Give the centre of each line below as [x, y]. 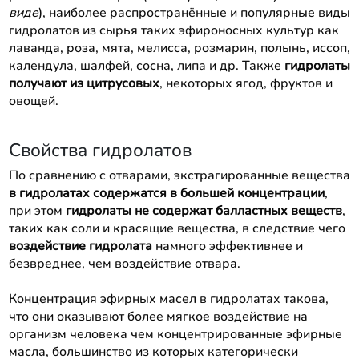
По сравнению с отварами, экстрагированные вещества [179, 175]
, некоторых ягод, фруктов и [246, 83]
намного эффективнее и [227, 246]
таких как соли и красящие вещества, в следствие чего [177, 228]
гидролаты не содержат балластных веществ [204, 210]
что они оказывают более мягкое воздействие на [158, 316]
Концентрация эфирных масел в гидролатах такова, [168, 298]
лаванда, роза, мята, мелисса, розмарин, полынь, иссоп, [179, 48]
